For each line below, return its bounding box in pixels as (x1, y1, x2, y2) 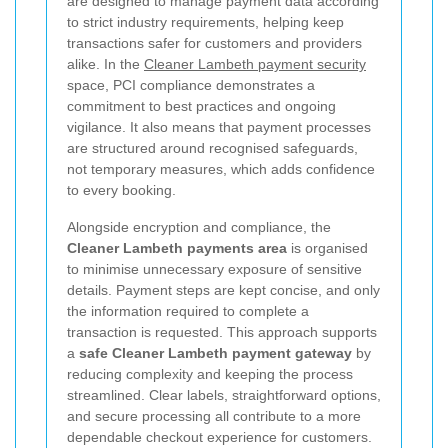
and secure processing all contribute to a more (67, 407, 361, 424)
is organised (287, 239, 368, 256)
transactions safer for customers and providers (67, 34, 362, 51)
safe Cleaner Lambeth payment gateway (79, 344, 352, 361)
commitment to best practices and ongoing (67, 97, 336, 114)
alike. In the (67, 55, 144, 72)
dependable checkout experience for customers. (67, 428, 372, 445)
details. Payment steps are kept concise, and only (67, 281, 380, 298)
